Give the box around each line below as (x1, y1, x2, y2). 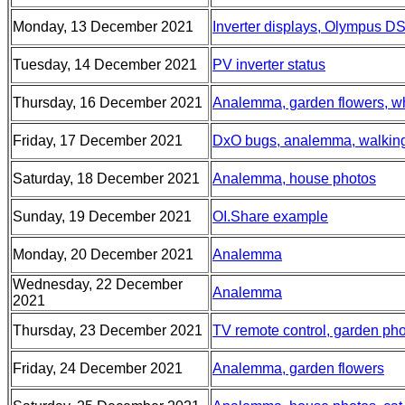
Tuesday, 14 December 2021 (13, 57, 197, 72)
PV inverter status (212, 57, 325, 72)
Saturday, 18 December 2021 (13, 171, 200, 186)
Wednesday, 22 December (13, 277, 183, 292)
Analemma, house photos (212, 171, 376, 186)
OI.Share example (212, 209, 328, 224)
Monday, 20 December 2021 (13, 247, 193, 262)
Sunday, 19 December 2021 (13, 209, 192, 224)
